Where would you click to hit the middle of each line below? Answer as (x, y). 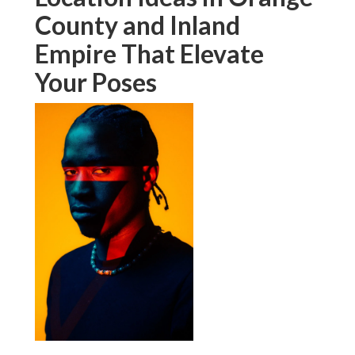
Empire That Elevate (149, 54)
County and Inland (137, 25)
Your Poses (96, 82)
